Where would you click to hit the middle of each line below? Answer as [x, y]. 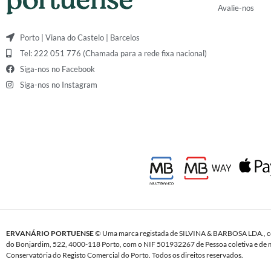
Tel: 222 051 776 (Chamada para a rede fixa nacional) [113, 53]
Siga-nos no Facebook [57, 69]
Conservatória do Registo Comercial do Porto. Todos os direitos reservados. [125, 255]
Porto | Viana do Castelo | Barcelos [80, 37]
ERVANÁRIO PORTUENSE [50, 233]
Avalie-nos [236, 8]
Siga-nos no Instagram [58, 84]
